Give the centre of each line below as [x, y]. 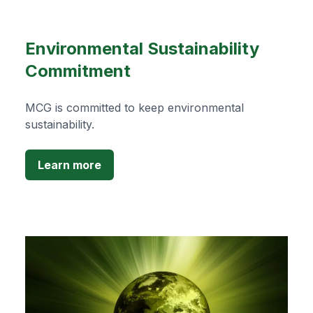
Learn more [70, 165]
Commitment [78, 71]
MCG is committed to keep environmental [134, 108]
